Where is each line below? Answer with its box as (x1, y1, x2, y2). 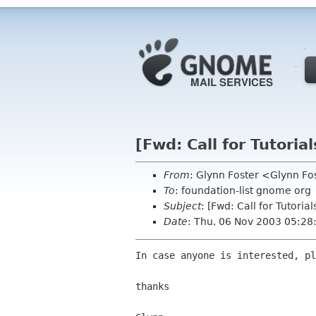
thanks (135, 281, 169, 293)
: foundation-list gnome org (175, 185, 311, 196)
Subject (164, 200, 201, 212)
